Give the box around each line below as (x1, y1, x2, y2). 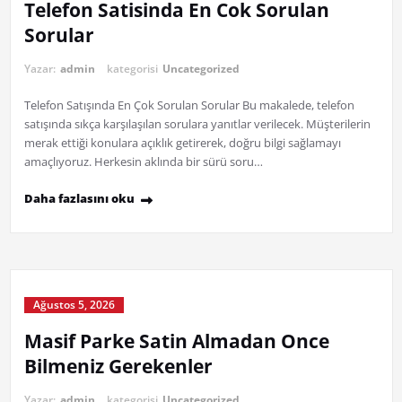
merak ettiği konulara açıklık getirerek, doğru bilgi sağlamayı (23, 135, 341, 152)
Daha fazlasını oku (23, 190, 135, 207)
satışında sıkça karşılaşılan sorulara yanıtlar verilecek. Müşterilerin (23, 116, 371, 133)
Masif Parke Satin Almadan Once (23, 328, 329, 354)
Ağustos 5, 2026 (32, 297, 115, 313)
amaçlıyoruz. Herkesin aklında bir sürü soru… (23, 153, 263, 170)
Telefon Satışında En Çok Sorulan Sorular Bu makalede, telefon (23, 97, 354, 114)
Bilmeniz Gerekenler (23, 354, 213, 380)
